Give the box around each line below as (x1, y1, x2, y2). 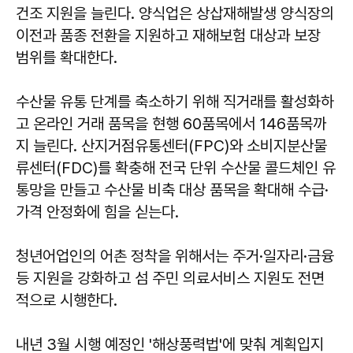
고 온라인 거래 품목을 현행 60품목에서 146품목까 (16, 114, 326, 134)
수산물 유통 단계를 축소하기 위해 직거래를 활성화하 (16, 92, 334, 112)
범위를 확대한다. (16, 48, 117, 68)
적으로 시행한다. (16, 291, 117, 310)
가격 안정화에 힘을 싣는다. (16, 203, 179, 222)
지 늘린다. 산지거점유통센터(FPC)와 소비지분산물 (16, 136, 327, 156)
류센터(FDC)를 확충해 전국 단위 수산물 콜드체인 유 (16, 158, 336, 178)
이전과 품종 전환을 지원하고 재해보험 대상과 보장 (16, 26, 321, 46)
